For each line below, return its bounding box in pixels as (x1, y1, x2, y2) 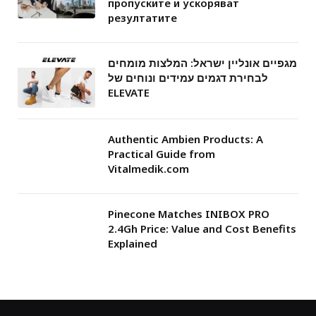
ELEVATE (108, 85, 150, 99)
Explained (108, 236, 157, 250)
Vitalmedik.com (108, 161, 189, 176)
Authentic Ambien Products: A (108, 131, 263, 146)
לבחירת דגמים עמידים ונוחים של (108, 70, 268, 85)
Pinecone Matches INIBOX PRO (108, 206, 269, 221)
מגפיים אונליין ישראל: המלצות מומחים (108, 55, 297, 70)
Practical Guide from (108, 146, 215, 161)
